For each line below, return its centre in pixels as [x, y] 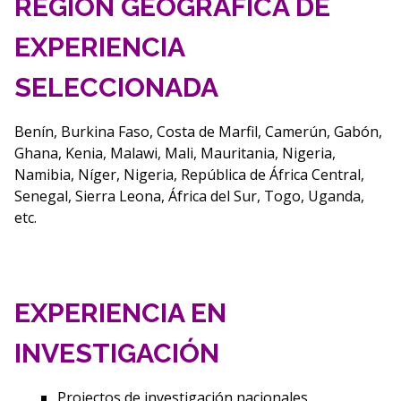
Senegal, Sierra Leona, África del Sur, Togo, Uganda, [189, 196]
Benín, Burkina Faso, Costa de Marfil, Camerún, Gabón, [198, 131]
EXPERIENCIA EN [120, 312]
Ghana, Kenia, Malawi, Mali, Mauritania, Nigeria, [175, 153]
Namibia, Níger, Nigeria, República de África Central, [189, 174]
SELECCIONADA [116, 87]
